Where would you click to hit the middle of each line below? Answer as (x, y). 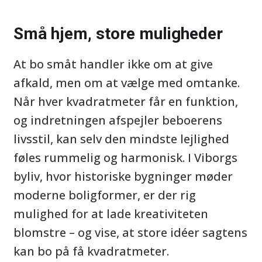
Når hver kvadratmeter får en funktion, (126, 101)
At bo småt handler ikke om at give (113, 64)
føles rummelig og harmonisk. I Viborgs (125, 158)
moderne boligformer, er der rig (105, 195)
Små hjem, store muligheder (118, 34)
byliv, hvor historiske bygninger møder (123, 176)
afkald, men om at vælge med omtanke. (127, 83)
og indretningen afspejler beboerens (118, 120)
